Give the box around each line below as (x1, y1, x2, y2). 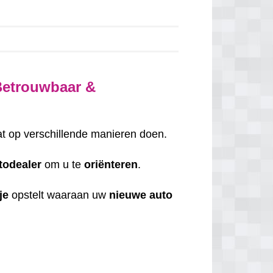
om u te (41, 158, 85, 171)
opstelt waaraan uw (9, 188, 110, 201)
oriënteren (84, 158, 138, 171)
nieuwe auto (109, 188, 173, 201)
